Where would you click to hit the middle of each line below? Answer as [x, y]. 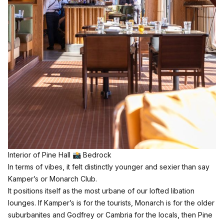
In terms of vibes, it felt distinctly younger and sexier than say [109, 166]
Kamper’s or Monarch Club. [52, 178]
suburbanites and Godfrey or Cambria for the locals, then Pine [110, 214]
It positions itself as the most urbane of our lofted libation [101, 190]
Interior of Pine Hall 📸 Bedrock [60, 154]
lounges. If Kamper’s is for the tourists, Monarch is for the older [111, 202]
